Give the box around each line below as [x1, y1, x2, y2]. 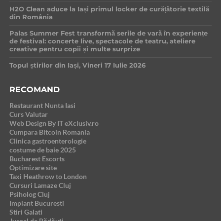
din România [9, 13, 53, 21]
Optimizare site [9, 163, 57, 172]
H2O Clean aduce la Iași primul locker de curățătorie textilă [9, 5, 209, 13]
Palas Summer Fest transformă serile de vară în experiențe [9, 30, 208, 37]
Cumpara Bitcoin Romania [9, 128, 90, 137]
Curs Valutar [9, 110, 48, 119]
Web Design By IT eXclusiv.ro [9, 119, 99, 128]
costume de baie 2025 [9, 146, 76, 154]
